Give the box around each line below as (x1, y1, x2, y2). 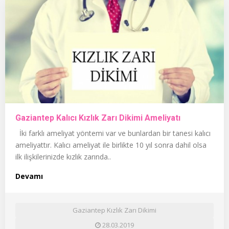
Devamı (15, 171, 43, 181)
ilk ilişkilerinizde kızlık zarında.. (15, 151, 111, 162)
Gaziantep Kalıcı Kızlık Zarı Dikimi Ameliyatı (15, 112, 180, 123)
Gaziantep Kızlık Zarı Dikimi (73, 205, 156, 215)
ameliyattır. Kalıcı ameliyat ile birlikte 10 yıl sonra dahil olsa (15, 140, 207, 150)
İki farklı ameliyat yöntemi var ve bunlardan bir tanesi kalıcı (15, 128, 211, 138)
